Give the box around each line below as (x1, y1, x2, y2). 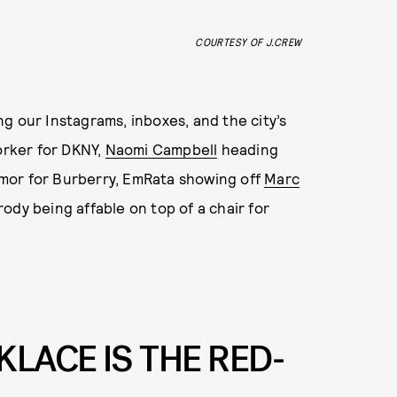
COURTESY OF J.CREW (195, 35, 302, 49)
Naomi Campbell (105, 140, 218, 159)
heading (217, 140, 279, 159)
